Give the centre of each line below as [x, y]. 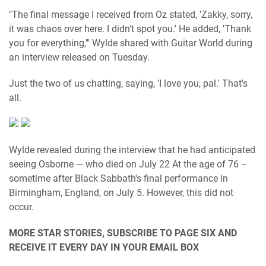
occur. [21, 207]
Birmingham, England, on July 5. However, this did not [121, 193]
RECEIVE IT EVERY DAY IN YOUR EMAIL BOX [104, 247]
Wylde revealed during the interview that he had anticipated [132, 150]
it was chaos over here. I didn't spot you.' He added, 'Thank [130, 29]
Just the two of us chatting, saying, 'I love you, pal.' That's [128, 83]
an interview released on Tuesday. [79, 57]
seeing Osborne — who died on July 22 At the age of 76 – [128, 164]
